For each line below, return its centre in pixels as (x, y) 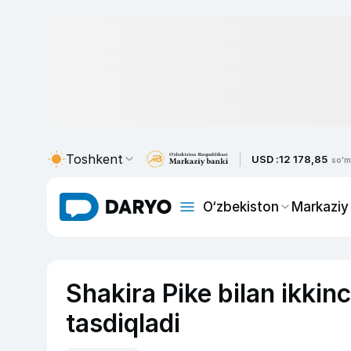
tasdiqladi (123, 323)
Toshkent (94, 159)
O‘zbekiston (241, 206)
